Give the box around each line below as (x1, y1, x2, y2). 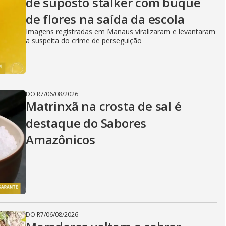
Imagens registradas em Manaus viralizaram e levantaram (26, 27, 215, 36)
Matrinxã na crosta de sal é (26, 98, 182, 115)
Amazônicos (26, 131, 96, 148)
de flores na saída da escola (26, 11, 185, 27)
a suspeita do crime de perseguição (26, 36, 142, 45)
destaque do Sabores (26, 115, 147, 131)
